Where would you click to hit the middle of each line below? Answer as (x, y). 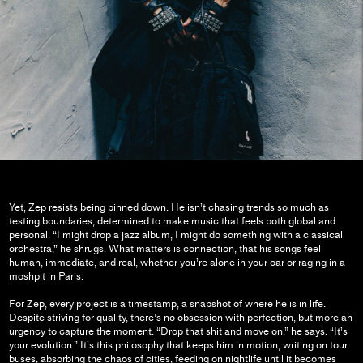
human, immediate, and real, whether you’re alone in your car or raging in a (177, 263)
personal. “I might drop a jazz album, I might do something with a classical (175, 235)
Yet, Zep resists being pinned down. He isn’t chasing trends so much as (169, 207)
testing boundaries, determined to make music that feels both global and (172, 221)
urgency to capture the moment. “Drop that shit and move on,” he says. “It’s (178, 331)
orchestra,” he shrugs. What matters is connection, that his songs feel (164, 249)
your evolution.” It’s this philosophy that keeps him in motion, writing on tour (178, 345)
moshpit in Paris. (46, 276)
